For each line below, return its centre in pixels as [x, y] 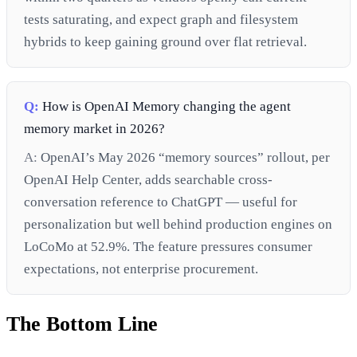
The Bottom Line [82, 324]
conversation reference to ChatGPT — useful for [161, 202]
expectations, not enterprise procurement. [141, 269]
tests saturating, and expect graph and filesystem [161, 19]
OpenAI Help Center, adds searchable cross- [149, 180]
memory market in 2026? [95, 128]
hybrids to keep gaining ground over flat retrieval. [166, 41]
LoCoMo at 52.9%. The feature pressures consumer [169, 247]
